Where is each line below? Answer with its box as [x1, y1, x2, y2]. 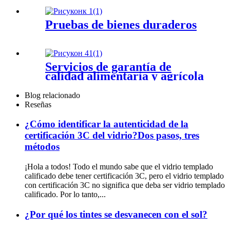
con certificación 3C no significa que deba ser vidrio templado [25, 181, 225, 190]
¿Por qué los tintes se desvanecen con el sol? [25, 208, 207, 220]
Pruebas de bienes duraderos [45, 17, 197, 31]
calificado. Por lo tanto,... [25, 190, 106, 199]
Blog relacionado [25, 90, 80, 100]
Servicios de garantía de [45, 60, 171, 73]
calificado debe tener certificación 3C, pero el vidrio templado [25, 171, 224, 181]
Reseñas [25, 100, 51, 109]
